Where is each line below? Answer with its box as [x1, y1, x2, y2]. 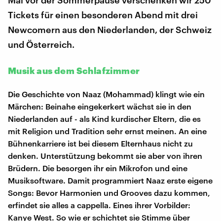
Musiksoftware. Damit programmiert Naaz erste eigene [8, 176, 213, 185]
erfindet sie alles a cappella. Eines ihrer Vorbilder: [8, 200, 190, 210]
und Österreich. [8, 39, 74, 50]
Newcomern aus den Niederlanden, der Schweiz [8, 24, 212, 36]
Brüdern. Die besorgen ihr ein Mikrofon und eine [8, 163, 187, 173]
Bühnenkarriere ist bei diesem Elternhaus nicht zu [8, 139, 193, 148]
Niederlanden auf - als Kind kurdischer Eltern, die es [8, 114, 201, 124]
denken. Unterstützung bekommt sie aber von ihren [8, 151, 202, 161]
